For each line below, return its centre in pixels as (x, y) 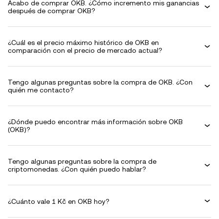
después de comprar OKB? (52, 11)
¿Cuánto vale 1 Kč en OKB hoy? (59, 201)
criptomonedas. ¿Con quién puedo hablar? (77, 169)
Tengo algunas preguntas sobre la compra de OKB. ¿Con (100, 82)
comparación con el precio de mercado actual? (85, 50)
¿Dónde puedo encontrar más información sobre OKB (95, 122)
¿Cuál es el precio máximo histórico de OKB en (83, 43)
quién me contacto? (41, 90)
